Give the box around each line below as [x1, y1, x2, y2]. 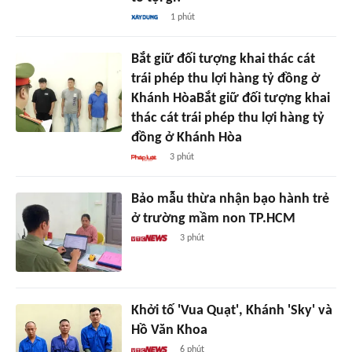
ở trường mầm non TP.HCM [130, 211, 295, 227]
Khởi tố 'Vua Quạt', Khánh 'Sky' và [130, 303, 332, 319]
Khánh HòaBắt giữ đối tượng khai [130, 91, 330, 107]
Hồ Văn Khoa [130, 323, 207, 339]
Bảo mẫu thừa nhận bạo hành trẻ [130, 192, 329, 207]
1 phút [170, 13, 196, 23]
